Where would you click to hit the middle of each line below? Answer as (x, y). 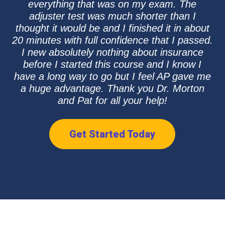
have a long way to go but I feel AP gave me (112, 76)
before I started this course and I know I (113, 64)
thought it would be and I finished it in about (112, 28)
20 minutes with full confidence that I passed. (112, 40)
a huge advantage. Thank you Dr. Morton (112, 88)
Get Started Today (113, 134)
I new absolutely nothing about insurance (112, 52)
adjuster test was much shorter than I (112, 16)
